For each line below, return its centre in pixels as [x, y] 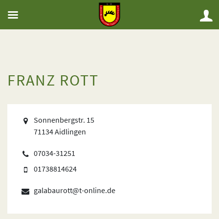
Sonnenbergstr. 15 [64, 120]
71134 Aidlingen [60, 131]
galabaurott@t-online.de [75, 190]
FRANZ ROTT [53, 80]
